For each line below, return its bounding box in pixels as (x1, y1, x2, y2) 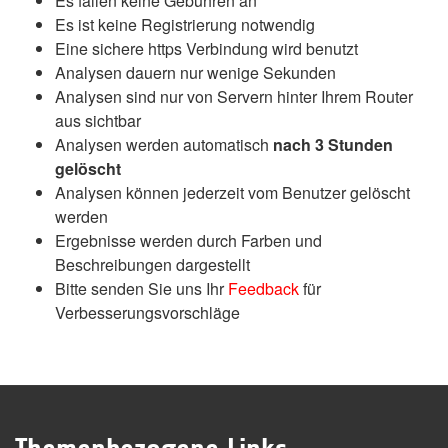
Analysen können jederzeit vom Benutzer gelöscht (55, 181, 410, 205)
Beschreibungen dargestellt (55, 253, 250, 277)
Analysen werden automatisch (55, 133, 273, 157)
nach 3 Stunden (273, 133, 393, 157)
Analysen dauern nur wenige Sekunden (55, 61, 336, 85)
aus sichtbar (55, 109, 141, 133)
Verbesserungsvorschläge (55, 301, 240, 325)
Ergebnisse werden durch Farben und (55, 229, 322, 253)
